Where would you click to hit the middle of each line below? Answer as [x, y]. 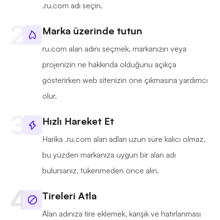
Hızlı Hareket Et [78, 121]
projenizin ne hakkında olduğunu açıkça [109, 65]
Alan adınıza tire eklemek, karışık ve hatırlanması [122, 214]
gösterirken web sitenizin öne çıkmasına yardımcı [125, 80]
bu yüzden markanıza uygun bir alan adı [109, 155]
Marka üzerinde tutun [92, 31]
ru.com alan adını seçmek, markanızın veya [114, 49]
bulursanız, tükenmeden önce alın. [101, 171]
